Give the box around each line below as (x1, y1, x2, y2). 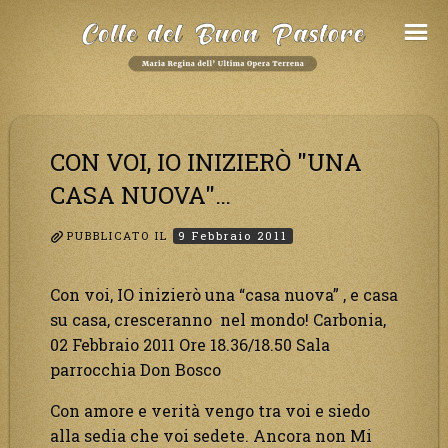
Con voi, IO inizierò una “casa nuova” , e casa (50, 283, 398, 305)
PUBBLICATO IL (67, 228, 173, 244)
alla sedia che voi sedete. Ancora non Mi (50, 424, 372, 446)
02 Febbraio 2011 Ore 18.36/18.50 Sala (50, 333, 330, 355)
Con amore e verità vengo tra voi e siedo (50, 399, 370, 421)
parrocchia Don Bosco (50, 358, 221, 380)
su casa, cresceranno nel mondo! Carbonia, (50, 308, 386, 330)
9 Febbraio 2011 (178, 228, 288, 244)
